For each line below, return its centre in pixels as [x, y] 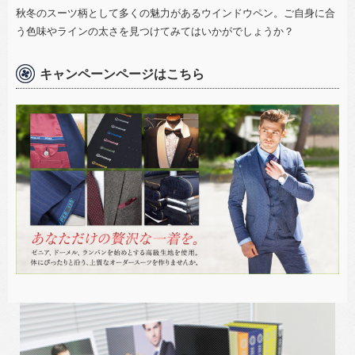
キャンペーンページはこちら [122, 74]
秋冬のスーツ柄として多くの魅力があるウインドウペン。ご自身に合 [176, 13]
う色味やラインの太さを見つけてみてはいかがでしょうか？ [155, 31]
